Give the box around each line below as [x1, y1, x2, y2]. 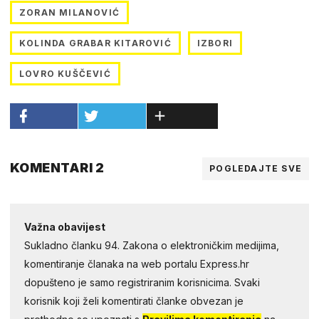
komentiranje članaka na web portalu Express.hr [24, 257, 249, 270]
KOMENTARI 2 [10, 159, 105, 175]
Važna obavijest [24, 220, 105, 233]
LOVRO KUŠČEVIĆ [19, 68, 111, 79]
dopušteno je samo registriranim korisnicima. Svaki [24, 276, 260, 288]
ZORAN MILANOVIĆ [19, 6, 120, 18]
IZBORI [197, 37, 234, 48]
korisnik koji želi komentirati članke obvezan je [24, 294, 244, 307]
